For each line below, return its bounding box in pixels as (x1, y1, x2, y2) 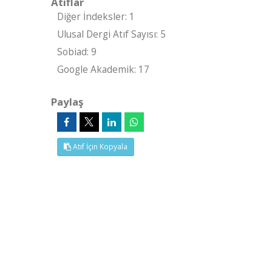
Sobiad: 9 (56, 46, 97, 58)
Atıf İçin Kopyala (70, 141, 127, 152)
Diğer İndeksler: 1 (56, 10, 135, 23)
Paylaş (50, 95, 83, 109)
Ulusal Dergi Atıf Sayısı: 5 (56, 28, 166, 41)
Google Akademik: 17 (56, 63, 149, 76)
